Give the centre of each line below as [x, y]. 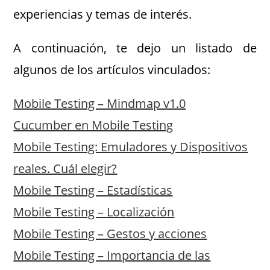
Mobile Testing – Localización [94, 212]
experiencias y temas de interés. [103, 14]
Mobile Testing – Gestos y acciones [110, 234]
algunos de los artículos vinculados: [112, 70]
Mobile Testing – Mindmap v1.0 [100, 103]
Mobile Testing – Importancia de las [112, 255]
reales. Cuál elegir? [65, 168]
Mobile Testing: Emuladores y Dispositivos [131, 147]
